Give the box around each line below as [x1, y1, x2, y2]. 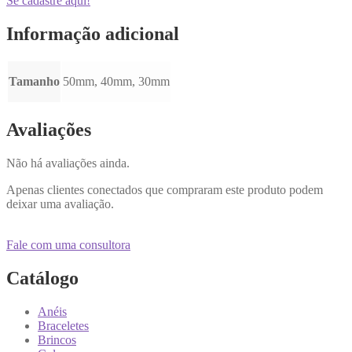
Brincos [38, 333, 76, 347]
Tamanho [9, 75, 60, 89]
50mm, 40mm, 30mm [63, 75, 170, 89]
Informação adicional [6, 23, 179, 44]
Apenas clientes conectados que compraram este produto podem [6, 183, 323, 197]
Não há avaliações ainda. [6, 156, 130, 170]
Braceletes [38, 319, 89, 333]
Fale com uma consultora [6, 238, 130, 252]
